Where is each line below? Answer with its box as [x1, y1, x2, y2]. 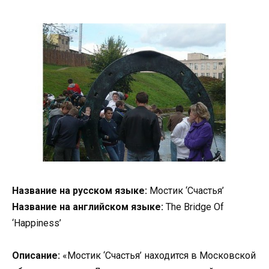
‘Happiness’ [12, 217, 61, 229]
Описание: [12, 249, 60, 261]
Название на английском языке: [12, 201, 163, 213]
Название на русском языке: [12, 184, 147, 196]
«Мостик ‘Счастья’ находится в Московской [60, 249, 256, 261]
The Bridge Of [163, 201, 224, 213]
